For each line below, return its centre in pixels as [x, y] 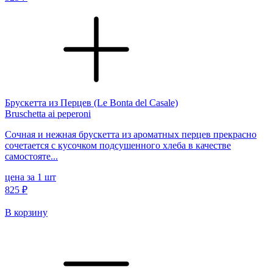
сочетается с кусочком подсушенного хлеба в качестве [118, 145]
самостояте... [31, 156]
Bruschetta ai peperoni [48, 113]
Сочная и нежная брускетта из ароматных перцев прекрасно [131, 134]
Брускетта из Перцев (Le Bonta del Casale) [91, 102]
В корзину [26, 212]
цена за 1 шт [30, 177]
